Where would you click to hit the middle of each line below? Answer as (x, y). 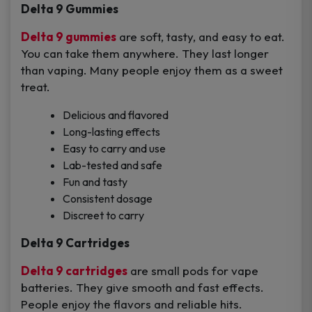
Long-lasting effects (111, 132)
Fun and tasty (95, 182)
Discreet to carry (103, 216)
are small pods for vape (193, 271)
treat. (36, 87)
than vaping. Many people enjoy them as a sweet (152, 70)
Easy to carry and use (114, 149)
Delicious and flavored (116, 115)
